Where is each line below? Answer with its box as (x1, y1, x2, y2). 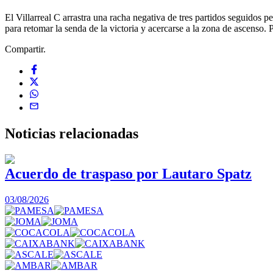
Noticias (5, 125, 59, 141)
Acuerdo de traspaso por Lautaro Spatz (5, 166, 252, 182)
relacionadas (59, 125, 138, 141)
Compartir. (5, 43, 46, 54)
